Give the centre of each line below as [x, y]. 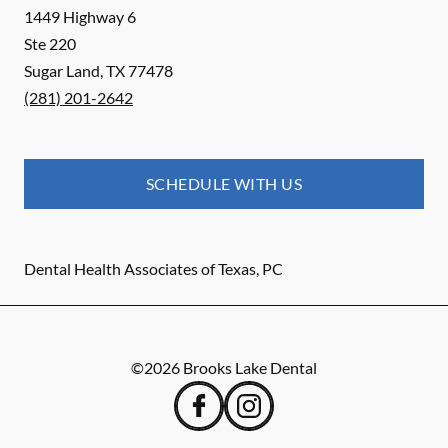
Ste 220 [50, 44]
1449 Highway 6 [80, 17]
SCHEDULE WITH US [224, 184]
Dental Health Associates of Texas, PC [153, 269]
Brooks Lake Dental [250, 368]
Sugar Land [62, 71]
